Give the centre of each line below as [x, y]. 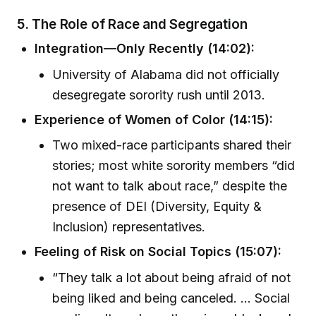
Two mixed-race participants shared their [172, 145]
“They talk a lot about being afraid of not [172, 277]
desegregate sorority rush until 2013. [159, 95]
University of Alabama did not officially [166, 74]
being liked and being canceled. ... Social [171, 298]
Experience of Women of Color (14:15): [154, 119]
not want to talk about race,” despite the [170, 186]
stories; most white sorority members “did [174, 166]
